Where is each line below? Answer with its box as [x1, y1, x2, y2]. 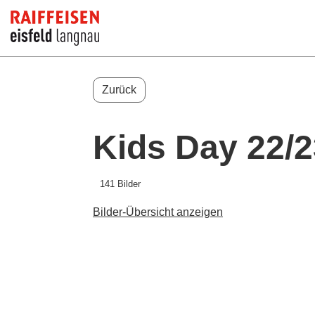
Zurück [102, 84, 136, 96]
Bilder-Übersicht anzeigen [93, 206, 223, 218]
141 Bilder [100, 179, 141, 189]
